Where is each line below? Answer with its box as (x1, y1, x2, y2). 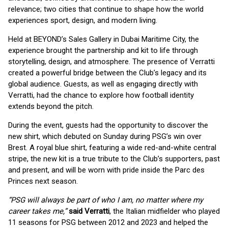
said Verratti (69, 207, 109, 216)
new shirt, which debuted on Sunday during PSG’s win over (8, 132, 202, 141)
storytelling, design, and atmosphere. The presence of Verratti (8, 57, 215, 66)
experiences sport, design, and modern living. (8, 16, 157, 25)
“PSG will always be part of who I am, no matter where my (8, 195, 203, 205)
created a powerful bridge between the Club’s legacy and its (8, 68, 207, 77)
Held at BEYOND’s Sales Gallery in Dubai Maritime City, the (8, 35, 199, 44)
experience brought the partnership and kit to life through (8, 46, 198, 55)
